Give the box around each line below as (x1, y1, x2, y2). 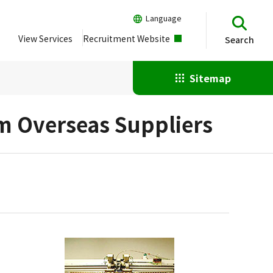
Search (225, 33, 254, 46)
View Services (18, 32, 73, 44)
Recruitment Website (83, 32, 170, 44)
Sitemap (190, 70, 231, 85)
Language (146, 12, 182, 24)
